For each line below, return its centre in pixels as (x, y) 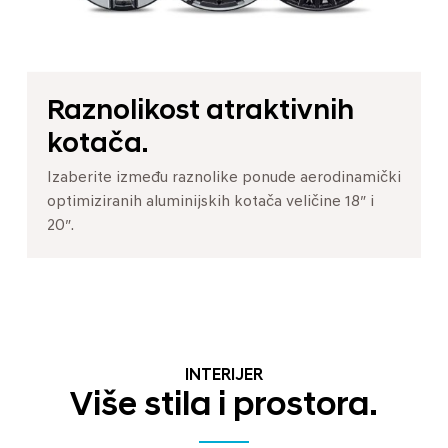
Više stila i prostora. (224, 406)
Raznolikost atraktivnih (200, 111)
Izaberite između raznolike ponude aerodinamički (224, 177)
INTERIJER (224, 375)
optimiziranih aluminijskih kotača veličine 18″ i (210, 201)
